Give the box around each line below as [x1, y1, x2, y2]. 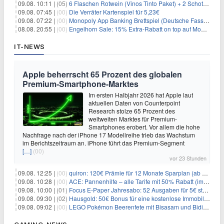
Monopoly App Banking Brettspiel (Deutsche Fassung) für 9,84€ [69, 15, 203, 24]
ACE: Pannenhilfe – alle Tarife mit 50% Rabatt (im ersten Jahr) [69, 176, 203, 185]
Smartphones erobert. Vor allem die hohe [88, 122, 200, 131]
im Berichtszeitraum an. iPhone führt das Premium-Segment [22, 138, 184, 147]
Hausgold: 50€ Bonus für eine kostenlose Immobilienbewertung [69, 193, 204, 202]
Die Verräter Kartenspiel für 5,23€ [69, 7, 159, 16]
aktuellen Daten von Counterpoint [88, 98, 180, 107]
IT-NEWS [14, 42, 45, 50]
